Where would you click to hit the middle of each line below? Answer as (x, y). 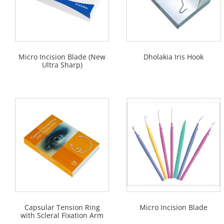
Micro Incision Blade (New (62, 56)
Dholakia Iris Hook (173, 56)
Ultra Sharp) (62, 64)
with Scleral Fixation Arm (62, 215)
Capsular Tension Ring (62, 207)
